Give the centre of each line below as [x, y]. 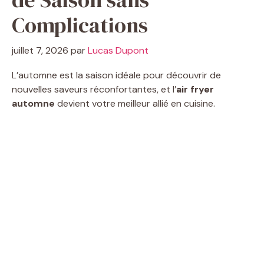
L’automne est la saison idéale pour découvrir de [116, 75]
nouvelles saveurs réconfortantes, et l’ [94, 89]
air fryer [195, 89]
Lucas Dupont [118, 50]
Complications [80, 25]
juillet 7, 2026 [40, 50]
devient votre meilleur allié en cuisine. [135, 103]
